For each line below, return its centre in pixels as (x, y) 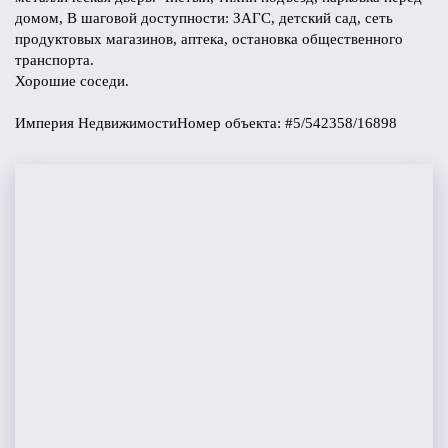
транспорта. (54, 60)
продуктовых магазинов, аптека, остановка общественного (209, 39)
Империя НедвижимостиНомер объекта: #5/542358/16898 (206, 123)
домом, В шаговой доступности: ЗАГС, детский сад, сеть (204, 18)
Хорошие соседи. (72, 81)
